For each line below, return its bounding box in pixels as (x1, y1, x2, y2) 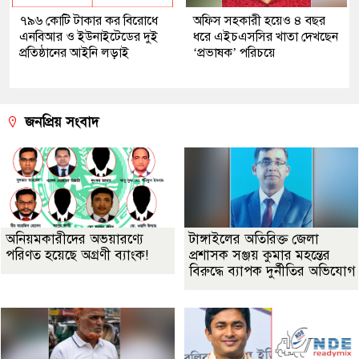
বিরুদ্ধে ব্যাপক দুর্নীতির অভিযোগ (189, 263, 356, 280)
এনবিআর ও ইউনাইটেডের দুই (19, 29, 158, 46)
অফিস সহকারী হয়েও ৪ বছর (193, 13, 325, 30)
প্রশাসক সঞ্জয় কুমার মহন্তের (189, 247, 330, 264)
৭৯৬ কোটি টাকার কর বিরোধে (19, 13, 158, 30)
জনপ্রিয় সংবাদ (21, 114, 99, 131)
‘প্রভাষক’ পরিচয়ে (193, 45, 275, 62)
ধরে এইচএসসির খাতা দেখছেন (193, 29, 338, 46)
